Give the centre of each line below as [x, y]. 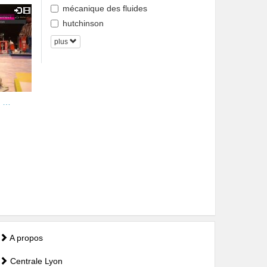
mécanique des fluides [105, 8]
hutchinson [83, 23]
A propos [25, 238]
